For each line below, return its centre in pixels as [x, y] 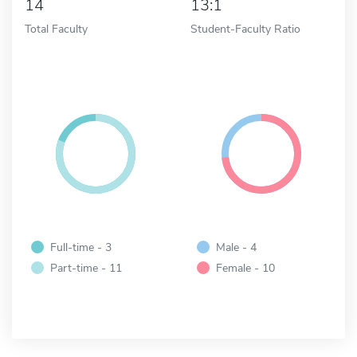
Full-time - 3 [81, 247]
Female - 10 [245, 267]
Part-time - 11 [86, 267]
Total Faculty [56, 28]
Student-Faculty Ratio [245, 28]
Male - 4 [236, 247]
